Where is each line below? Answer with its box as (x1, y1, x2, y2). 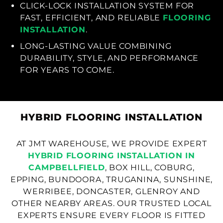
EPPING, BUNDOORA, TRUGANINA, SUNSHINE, (10, 175, 213, 185)
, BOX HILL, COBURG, (105, 163, 195, 173)
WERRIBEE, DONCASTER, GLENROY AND (23, 187, 200, 197)
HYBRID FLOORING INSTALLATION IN (28, 151, 195, 161)
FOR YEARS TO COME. (20, 65, 114, 75)
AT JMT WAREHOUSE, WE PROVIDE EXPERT (16, 139, 207, 149)
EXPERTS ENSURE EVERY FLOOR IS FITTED (17, 211, 206, 221)
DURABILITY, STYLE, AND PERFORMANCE (20, 53, 199, 63)
